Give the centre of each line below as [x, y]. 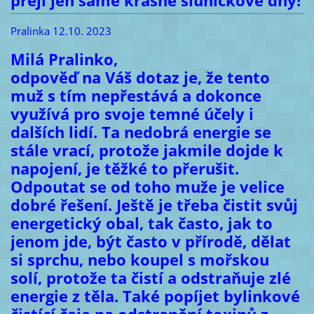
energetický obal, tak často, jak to [141, 223]
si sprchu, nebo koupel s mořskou [139, 259]
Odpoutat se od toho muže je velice [147, 186]
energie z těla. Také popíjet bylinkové [155, 296]
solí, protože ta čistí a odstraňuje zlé [150, 278]
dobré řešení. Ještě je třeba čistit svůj [154, 205]
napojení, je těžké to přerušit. [124, 168]
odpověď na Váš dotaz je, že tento [140, 77]
